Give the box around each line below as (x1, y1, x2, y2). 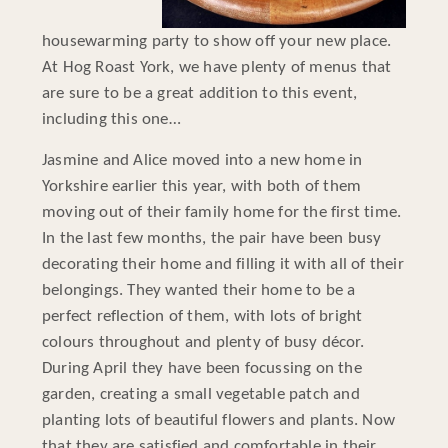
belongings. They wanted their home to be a (42, 281, 356, 299)
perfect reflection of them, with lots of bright (42, 307, 363, 325)
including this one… (42, 111, 181, 129)
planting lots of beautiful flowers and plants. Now (42, 411, 396, 429)
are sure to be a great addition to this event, (42, 85, 358, 103)
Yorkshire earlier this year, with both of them (42, 177, 362, 195)
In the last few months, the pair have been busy (42, 229, 382, 247)
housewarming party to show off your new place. (42, 33, 392, 51)
